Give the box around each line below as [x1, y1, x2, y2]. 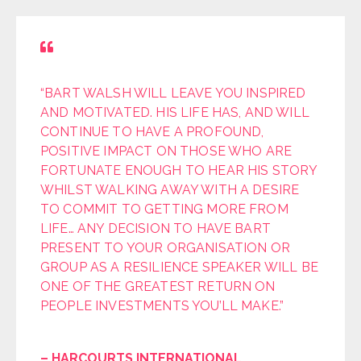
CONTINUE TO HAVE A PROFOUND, [40, 123, 264, 139]
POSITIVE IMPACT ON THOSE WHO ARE [40, 143, 293, 159]
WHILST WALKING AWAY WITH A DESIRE [40, 181, 300, 197]
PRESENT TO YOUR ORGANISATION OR [40, 239, 290, 255]
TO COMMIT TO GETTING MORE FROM [40, 201, 288, 217]
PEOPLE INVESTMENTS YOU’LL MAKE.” [40, 297, 284, 313]
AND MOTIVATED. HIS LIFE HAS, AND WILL [40, 104, 309, 120]
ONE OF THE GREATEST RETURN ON [40, 278, 276, 294]
